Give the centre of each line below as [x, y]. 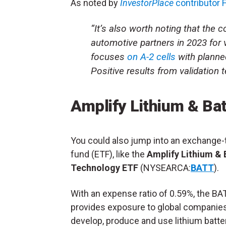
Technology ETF [104, 168]
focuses [108, 57]
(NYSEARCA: [164, 168]
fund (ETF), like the [109, 154]
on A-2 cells [150, 57]
